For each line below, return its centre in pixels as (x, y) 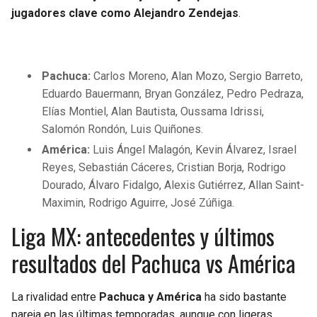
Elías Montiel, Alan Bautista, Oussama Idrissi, (153, 112)
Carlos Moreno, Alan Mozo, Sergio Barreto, (197, 76)
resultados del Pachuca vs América (154, 263)
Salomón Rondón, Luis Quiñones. (123, 129)
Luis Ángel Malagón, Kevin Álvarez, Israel (194, 149)
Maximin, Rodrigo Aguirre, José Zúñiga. (138, 202)
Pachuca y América (150, 296)
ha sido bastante (244, 296)
